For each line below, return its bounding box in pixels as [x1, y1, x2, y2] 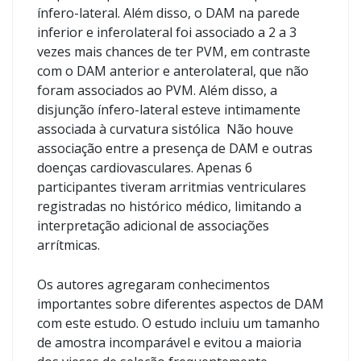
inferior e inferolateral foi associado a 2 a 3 [37, 23, 297, 41]
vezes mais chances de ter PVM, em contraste [37, 43, 310, 60]
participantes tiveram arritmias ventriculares [37, 178, 306, 196]
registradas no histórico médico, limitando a [37, 197, 301, 215]
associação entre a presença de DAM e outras [37, 139, 313, 157]
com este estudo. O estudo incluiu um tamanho [37, 314, 320, 332]
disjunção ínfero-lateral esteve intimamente [37, 101, 301, 118]
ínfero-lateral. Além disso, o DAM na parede [37, 4, 300, 22]
